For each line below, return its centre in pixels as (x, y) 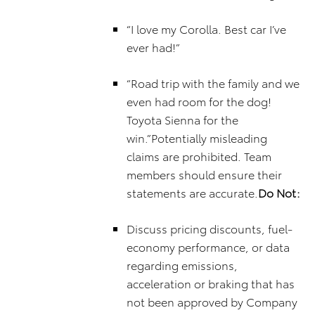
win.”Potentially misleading (197, 137)
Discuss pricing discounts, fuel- (210, 228)
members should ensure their (204, 174)
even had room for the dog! (199, 101)
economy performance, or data (208, 246)
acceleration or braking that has (211, 283)
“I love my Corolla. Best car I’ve (206, 28)
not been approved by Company (212, 301)
